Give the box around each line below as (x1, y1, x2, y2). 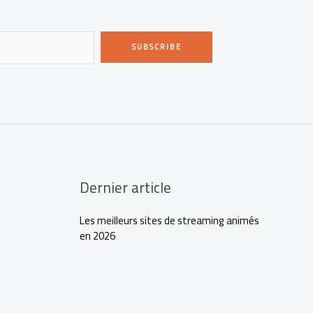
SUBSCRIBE (131, 40, 182, 54)
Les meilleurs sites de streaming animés (79, 210, 259, 231)
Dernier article (79, 174, 171, 202)
